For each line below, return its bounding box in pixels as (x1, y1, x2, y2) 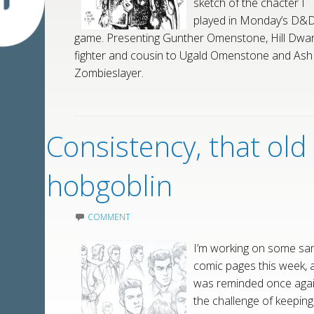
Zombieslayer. (74, 65, 144, 81)
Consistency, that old (46, 127, 308, 165)
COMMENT (88, 211, 131, 223)
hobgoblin (46, 166, 173, 205)
